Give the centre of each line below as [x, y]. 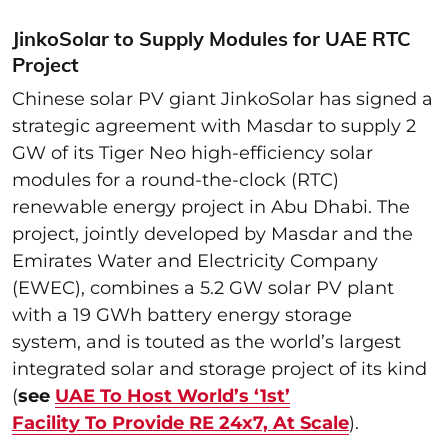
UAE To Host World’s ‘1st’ [172, 395]
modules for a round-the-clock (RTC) [175, 179]
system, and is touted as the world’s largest [206, 341]
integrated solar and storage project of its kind [219, 368]
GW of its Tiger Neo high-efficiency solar [192, 152]
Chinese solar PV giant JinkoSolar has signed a [222, 98]
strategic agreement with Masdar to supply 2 [214, 125]
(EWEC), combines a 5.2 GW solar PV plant [203, 287]
